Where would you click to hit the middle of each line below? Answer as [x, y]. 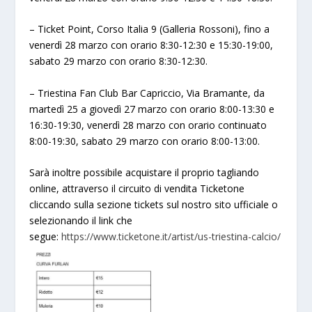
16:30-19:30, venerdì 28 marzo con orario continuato [148, 125]
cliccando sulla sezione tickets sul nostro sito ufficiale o [154, 204]
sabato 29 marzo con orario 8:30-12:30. [120, 61]
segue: [46, 236]
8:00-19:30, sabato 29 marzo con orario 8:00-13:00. [145, 141]
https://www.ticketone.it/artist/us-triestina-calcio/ [171, 236]
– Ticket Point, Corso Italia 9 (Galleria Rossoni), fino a [150, 29]
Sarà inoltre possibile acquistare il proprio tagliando [145, 172]
